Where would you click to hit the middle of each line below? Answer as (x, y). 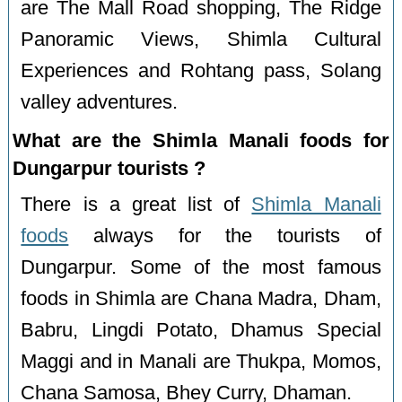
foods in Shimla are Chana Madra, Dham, (201, 299)
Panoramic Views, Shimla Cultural (201, 39)
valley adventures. (100, 102)
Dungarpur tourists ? (109, 168)
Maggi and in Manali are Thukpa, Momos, (201, 362)
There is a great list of (136, 205)
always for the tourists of (225, 236)
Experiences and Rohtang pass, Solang (201, 70)
